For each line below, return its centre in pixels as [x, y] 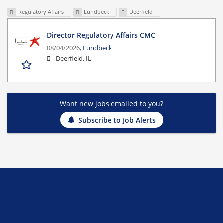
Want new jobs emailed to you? [111, 104]
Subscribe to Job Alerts [117, 120]
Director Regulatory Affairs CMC [101, 35]
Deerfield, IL [73, 59]
